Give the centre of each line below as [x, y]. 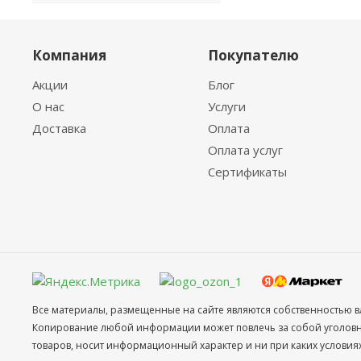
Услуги [227, 106]
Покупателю [254, 55]
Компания [69, 55]
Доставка [59, 128]
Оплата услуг [246, 150]
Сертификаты [248, 172]
